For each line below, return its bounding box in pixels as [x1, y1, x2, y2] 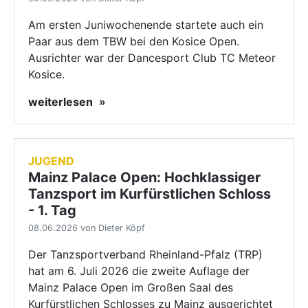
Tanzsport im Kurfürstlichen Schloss [28, 186, 271, 202]
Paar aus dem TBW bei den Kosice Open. [28, 34, 239, 48]
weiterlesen [28, 95, 96, 109]
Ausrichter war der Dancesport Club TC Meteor [28, 51, 276, 65]
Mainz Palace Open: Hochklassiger [28, 169, 261, 186]
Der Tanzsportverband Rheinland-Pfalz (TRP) [28, 247, 263, 261]
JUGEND [28, 154, 74, 168]
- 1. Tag [28, 202, 76, 219]
